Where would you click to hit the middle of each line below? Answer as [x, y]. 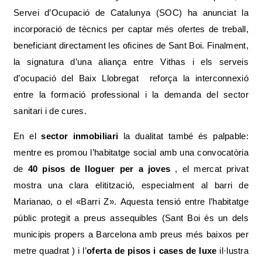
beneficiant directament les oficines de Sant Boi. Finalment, [131, 45]
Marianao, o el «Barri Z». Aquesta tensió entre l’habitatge [131, 201]
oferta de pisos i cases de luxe [152, 250]
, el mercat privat [209, 168]
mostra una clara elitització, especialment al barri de [131, 185]
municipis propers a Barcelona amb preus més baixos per [131, 234]
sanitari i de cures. [50, 111]
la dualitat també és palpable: [186, 136]
